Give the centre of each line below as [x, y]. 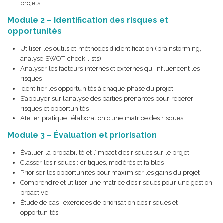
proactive [34, 192]
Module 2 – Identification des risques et [88, 20]
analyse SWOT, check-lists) [61, 58]
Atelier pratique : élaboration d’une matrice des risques [102, 118]
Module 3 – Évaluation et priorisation [82, 135]
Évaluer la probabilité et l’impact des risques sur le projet [105, 152]
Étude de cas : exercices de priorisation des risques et [99, 202]
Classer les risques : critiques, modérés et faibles [92, 162]
